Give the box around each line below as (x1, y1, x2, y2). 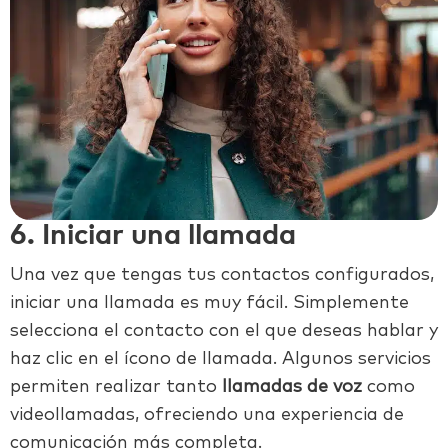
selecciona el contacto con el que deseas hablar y (10, 322, 438, 341)
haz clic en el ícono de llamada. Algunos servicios (10, 350, 431, 369)
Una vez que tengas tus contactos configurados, (10, 266, 434, 285)
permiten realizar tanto (10, 378, 222, 397)
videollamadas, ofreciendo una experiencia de (10, 406, 404, 425)
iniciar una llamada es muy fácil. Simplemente (10, 294, 409, 313)
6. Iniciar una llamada (10, 222, 296, 251)
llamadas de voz (222, 378, 362, 397)
